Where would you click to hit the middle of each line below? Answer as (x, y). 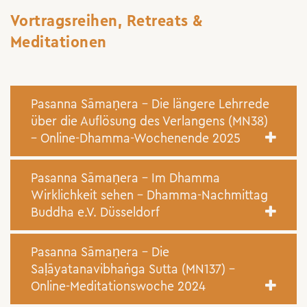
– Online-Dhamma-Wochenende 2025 (136, 138)
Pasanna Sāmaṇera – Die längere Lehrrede (150, 104)
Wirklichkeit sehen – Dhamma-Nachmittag (149, 195)
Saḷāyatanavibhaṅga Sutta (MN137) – (133, 269)
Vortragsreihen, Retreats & (107, 21)
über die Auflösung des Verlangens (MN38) (149, 121)
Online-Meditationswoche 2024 (118, 286)
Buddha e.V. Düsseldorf (95, 212)
